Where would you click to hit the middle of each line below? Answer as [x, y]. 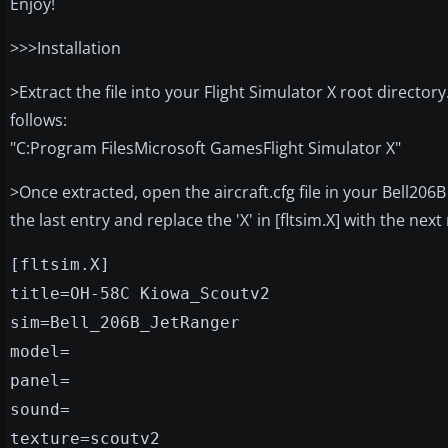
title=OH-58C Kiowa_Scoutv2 [140, 293]
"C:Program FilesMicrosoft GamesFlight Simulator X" [205, 147]
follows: [38, 119]
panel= [40, 380]
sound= [40, 409]
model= [40, 351]
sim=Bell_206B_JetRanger [125, 322]
